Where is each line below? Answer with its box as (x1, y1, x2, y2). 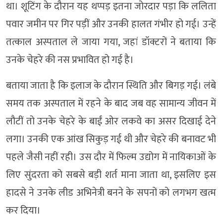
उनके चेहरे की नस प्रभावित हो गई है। (6, 51, 134, 68)
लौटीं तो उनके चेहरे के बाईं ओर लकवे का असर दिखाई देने (6, 112, 216, 130)
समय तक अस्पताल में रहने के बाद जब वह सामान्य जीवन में (6, 95, 216, 112)
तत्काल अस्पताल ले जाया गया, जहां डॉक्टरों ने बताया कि (6, 33, 216, 51)
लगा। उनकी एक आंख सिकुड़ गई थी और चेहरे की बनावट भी (6, 130, 216, 148)
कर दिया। (6, 202, 41, 219)
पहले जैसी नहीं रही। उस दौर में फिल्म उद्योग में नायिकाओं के (6, 148, 216, 166)
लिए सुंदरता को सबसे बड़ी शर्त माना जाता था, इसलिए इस (6, 166, 216, 183)
